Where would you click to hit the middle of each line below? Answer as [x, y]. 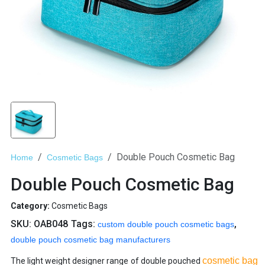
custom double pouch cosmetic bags [166, 224]
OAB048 [51, 224]
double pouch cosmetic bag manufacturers [91, 240]
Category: [31, 206]
